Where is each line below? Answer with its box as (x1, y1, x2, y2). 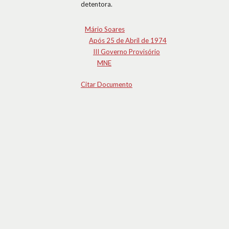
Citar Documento (81, 80, 132, 88)
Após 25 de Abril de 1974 (89, 36, 167, 44)
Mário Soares (85, 25, 125, 33)
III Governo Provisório (93, 48, 160, 56)
